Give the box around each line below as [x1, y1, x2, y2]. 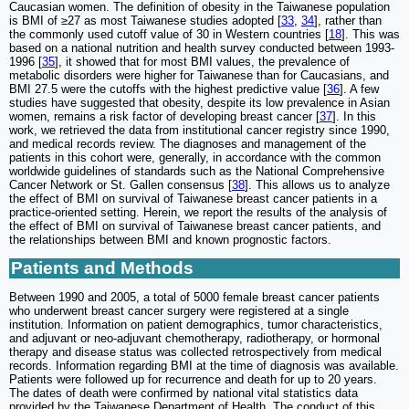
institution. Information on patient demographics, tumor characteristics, [9, 317, 383, 331]
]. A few [340, 81, 379, 96]
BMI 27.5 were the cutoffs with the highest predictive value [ [9, 81, 327, 96]
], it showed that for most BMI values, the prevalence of [55, 54, 350, 68]
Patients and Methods [11, 257, 194, 278]
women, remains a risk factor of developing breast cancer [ [9, 109, 320, 123]
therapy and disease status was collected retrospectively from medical [9, 344, 382, 359]
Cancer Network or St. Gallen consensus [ [9, 177, 232, 192]
